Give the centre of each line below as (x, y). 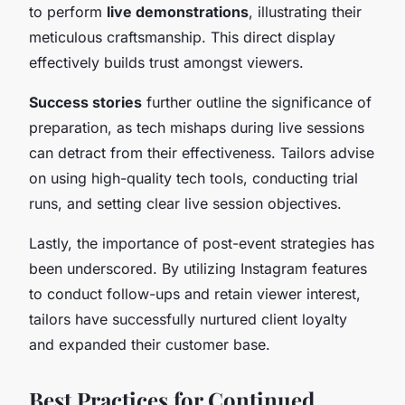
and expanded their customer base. (150, 344)
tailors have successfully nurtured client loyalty (188, 319)
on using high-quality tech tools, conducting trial (193, 178)
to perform (68, 11)
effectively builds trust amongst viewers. (166, 62)
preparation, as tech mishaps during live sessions (197, 127)
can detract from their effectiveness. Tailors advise (202, 152)
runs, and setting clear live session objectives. (185, 203)
